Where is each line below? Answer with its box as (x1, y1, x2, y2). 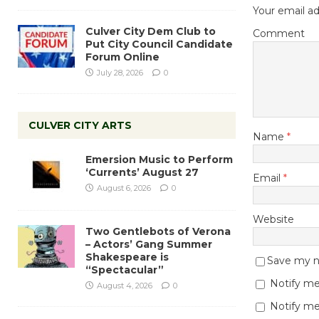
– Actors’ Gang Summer (85, 237, 212, 251)
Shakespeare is (85, 250, 169, 263)
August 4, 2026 (97, 280, 152, 291)
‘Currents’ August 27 (85, 165, 199, 179)
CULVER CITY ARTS (28, 118, 132, 132)
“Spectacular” (85, 263, 164, 276)
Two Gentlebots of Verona (85, 224, 231, 238)
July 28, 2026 (97, 67, 143, 78)
